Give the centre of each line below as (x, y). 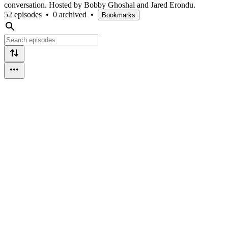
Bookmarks (119, 15)
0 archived (70, 14)
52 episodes (23, 14)
